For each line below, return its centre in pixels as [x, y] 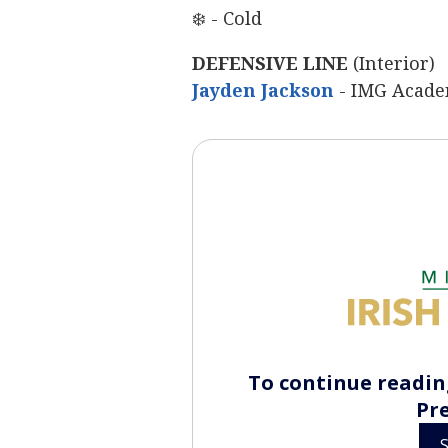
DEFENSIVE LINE [270, 63]
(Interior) [394, 63]
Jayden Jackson [263, 90]
